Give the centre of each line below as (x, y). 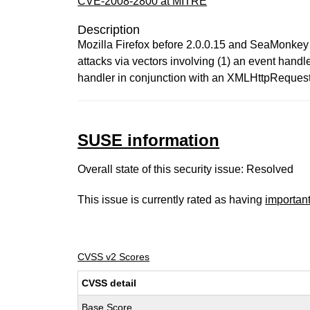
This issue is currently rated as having (172, 200)
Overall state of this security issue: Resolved (186, 169)
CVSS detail (109, 283)
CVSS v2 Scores (114, 257)
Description (109, 30)
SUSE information (149, 140)
